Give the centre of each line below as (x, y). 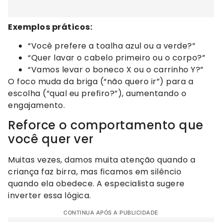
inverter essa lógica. (50, 196)
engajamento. (36, 105)
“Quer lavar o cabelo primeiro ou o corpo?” (116, 57)
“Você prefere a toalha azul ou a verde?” (111, 46)
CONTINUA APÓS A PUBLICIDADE (111, 212)
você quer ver (51, 139)
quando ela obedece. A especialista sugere (96, 184)
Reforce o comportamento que (106, 125)
